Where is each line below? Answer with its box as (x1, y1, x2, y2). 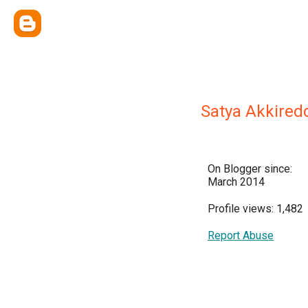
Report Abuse (208, 229, 274, 242)
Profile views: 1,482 (208, 202, 303, 215)
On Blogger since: (208, 162, 292, 175)
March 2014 (208, 175, 265, 188)
